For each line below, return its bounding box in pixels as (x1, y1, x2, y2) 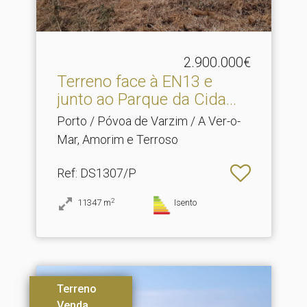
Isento (174, 197, 197, 208)
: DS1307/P (75, 166, 136, 181)
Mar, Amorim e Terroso (56, 132, 178, 147)
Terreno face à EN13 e (56, 72, 212, 92)
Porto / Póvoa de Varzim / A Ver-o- (56, 114, 241, 129)
